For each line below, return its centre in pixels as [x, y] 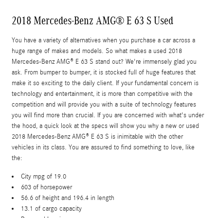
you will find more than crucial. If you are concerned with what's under [108, 116]
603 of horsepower [46, 188]
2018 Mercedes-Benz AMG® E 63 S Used [92, 21]
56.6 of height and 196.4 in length [68, 198]
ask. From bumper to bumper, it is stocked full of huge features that [104, 73]
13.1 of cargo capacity [51, 209]
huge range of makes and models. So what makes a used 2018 [97, 51]
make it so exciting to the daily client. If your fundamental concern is [105, 83]
